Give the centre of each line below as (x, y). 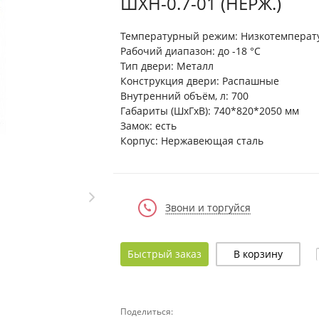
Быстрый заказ (164, 254)
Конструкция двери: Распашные (200, 81)
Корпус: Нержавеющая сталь (192, 141)
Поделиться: (147, 312)
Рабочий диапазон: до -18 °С (190, 51)
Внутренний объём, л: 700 (184, 96)
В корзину (258, 254)
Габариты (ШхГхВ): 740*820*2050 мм (210, 111)
